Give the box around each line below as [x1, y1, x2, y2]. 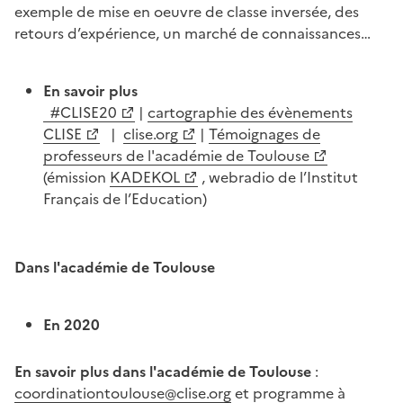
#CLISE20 [43, 101, 117, 123]
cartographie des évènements [148, 101, 353, 123]
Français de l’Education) [43, 187, 207, 210]
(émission [43, 166, 110, 188]
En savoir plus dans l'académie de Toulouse [14, 360, 311, 382]
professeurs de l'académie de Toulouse [43, 144, 309, 166]
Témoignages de [209, 122, 320, 145]
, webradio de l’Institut [198, 166, 358, 188]
